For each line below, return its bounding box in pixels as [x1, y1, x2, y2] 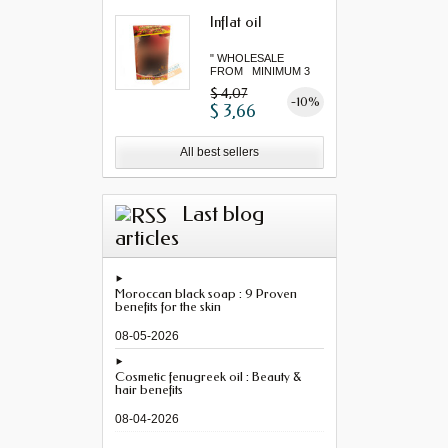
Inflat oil [210, 12, 263, 31]
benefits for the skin [115, 299, 221, 315]
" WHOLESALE [210, 51, 291, 64]
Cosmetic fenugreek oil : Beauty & [115, 369, 301, 385]
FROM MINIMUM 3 [210, 64, 311, 77]
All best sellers [180, 145, 260, 160]
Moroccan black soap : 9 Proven [115, 286, 297, 302]
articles [115, 225, 179, 252]
